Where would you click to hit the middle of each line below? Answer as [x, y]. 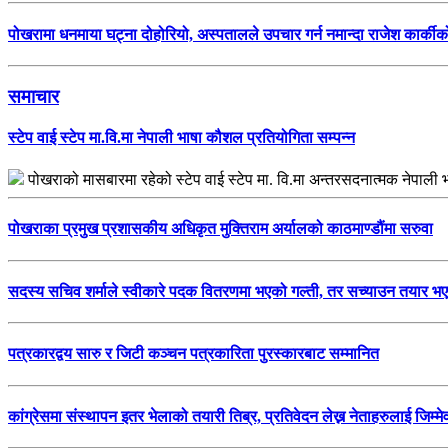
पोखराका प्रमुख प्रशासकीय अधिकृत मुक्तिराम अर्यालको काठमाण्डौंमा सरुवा [220, 229]
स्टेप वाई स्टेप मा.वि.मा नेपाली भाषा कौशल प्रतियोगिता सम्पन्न [181, 137]
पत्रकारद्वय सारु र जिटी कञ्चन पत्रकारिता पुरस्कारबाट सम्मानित [193, 354]
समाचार [33, 96]
